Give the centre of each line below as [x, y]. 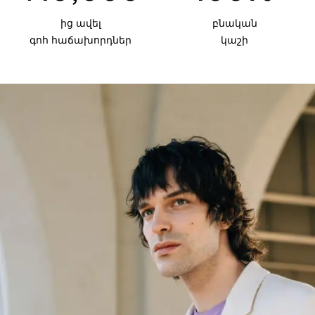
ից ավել [81, 24]
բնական [234, 24]
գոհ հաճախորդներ [81, 40]
